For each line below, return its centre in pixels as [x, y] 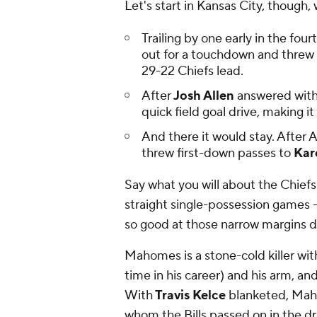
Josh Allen [203, 96]
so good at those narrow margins [215, 225]
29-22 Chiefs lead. [192, 71]
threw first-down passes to [216, 154]
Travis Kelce [189, 296]
